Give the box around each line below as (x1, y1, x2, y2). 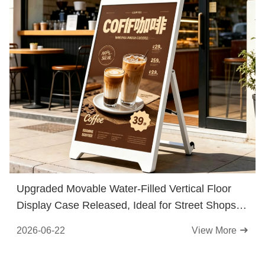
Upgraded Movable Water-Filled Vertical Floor (17, 183, 231, 195)
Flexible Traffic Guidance (17, 216, 134, 228)
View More (192, 225, 239, 235)
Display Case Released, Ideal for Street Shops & (17, 199, 246, 211)
